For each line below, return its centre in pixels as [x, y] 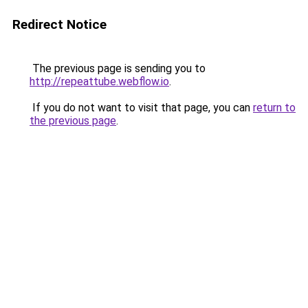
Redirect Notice [59, 24]
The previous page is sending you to [118, 68]
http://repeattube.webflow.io [99, 81]
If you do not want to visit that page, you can [141, 108]
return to [274, 108]
